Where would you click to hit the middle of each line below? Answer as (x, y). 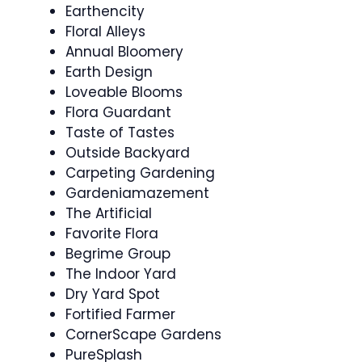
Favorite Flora (112, 234)
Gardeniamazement (137, 193)
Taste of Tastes (120, 133)
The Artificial (109, 213)
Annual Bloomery (124, 52)
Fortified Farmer (120, 314)
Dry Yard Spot (113, 294)
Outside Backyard (128, 153)
